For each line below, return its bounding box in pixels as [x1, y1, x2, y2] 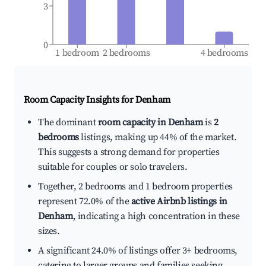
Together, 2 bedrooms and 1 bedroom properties [38, 180, 233, 193]
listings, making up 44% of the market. [78, 131, 237, 144]
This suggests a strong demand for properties [38, 146, 220, 159]
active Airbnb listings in [131, 195, 227, 208]
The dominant [38, 116, 98, 129]
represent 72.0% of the [38, 195, 131, 208]
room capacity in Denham [97, 116, 203, 129]
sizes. [38, 225, 60, 237]
